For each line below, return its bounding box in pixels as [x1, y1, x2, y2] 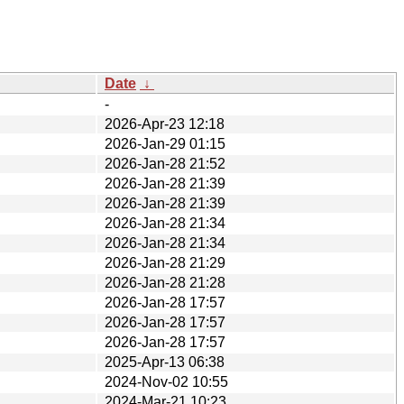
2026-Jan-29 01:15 [105, 135, 225, 151]
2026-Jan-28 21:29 [105, 254, 225, 271]
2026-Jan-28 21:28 [105, 274, 225, 290]
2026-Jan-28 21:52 [105, 155, 225, 171]
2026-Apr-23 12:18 [105, 115, 225, 132]
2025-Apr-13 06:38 [105, 353, 225, 370]
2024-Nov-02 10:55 [105, 373, 228, 390]
